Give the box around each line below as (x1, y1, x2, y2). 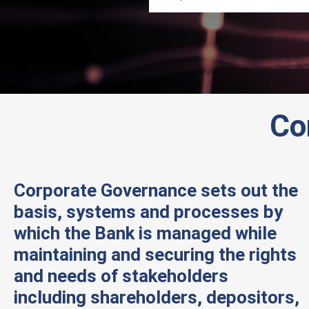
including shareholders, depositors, (14, 287, 299, 308)
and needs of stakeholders (14, 266, 228, 286)
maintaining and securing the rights (14, 244, 297, 265)
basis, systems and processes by (14, 201, 283, 222)
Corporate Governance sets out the (14, 180, 298, 201)
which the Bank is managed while (14, 223, 277, 243)
